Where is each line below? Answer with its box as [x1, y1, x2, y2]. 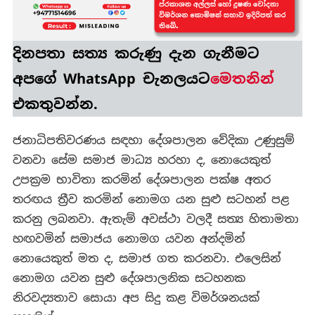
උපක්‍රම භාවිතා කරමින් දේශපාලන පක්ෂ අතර [12, 172, 271, 188]
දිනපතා [12, 44, 72, 63]
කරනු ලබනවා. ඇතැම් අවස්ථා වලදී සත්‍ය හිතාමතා [12, 212, 299, 227]
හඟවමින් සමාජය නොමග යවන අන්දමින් [12, 231, 245, 247]
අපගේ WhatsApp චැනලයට [12, 70, 210, 89]
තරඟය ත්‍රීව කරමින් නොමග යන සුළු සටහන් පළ [12, 192, 289, 207]
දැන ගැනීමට [161, 44, 259, 63]
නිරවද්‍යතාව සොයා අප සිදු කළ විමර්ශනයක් [12, 290, 259, 306]
